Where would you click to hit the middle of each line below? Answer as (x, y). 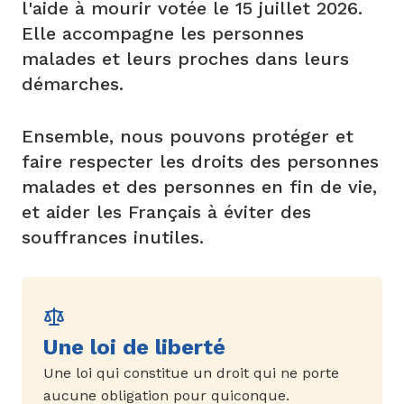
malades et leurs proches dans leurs (185, 59)
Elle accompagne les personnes (163, 33)
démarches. (76, 84)
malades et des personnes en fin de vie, (199, 187)
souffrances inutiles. (113, 237)
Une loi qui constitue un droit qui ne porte (191, 373)
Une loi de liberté (134, 347)
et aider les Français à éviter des (166, 212)
